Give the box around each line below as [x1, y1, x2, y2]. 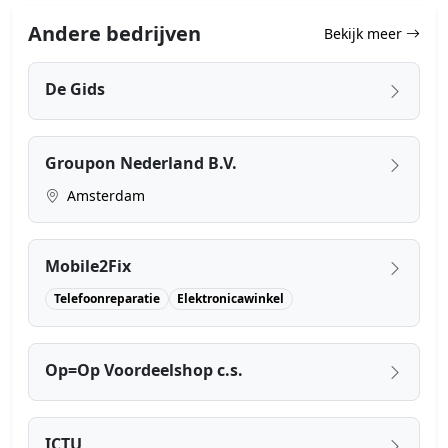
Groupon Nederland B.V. [45, 151, 237, 174]
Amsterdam [63, 185, 145, 205]
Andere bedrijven [28, 19, 201, 47]
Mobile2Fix [45, 254, 131, 277]
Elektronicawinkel [177, 290, 285, 308]
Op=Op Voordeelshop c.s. [45, 359, 243, 382]
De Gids [45, 77, 105, 100]
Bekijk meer [324, 24, 406, 44]
